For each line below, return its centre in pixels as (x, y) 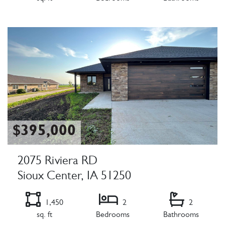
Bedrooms (113, 216)
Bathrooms (181, 216)
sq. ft (44, 216)
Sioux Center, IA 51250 (74, 178)
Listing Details (33, 22)
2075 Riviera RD (58, 162)
